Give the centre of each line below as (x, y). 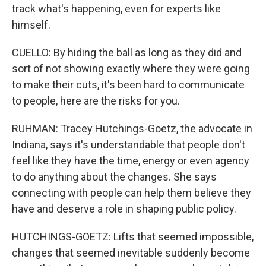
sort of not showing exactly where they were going (131, 69)
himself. (31, 25)
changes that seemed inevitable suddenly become (131, 253)
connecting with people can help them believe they (132, 193)
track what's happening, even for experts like (116, 9)
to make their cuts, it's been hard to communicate (128, 85)
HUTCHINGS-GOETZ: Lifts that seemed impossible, (133, 237)
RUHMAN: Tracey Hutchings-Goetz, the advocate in (132, 129)
